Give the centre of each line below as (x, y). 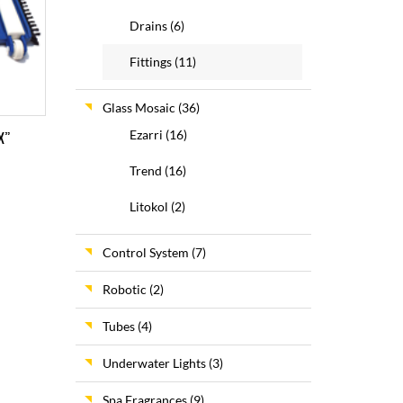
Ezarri (146, 134)
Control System (145, 252)
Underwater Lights (154, 363)
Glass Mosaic (139, 107)
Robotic (124, 289)
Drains (148, 26)
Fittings (150, 62)
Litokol (148, 206)
